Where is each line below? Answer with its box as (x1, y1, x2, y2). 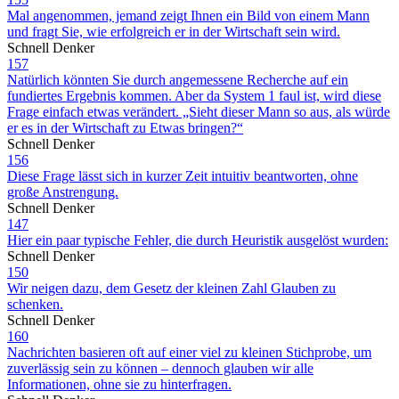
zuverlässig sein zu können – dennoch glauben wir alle (7, 360, 313, 376)
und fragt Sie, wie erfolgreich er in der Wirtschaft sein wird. (7, 23, 340, 39)
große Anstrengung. (7, 183, 118, 199)
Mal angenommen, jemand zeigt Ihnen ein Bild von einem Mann (7, 7, 370, 23)
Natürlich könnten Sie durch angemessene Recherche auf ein (7, 71, 348, 87)
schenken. (7, 296, 63, 312)
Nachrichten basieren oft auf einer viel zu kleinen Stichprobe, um (7, 344, 371, 360)
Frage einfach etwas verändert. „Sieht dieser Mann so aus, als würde (7, 103, 390, 119)
